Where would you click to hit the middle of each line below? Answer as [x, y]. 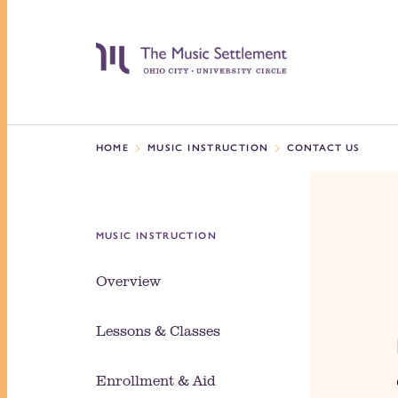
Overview [128, 280]
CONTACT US [324, 148]
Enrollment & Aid [155, 380]
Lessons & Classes [158, 330]
